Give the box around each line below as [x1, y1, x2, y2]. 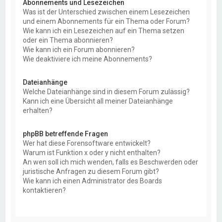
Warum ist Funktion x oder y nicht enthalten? [23, 148, 161, 157]
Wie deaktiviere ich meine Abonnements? [23, 55, 153, 63]
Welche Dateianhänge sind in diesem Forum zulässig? [23, 87, 190, 96]
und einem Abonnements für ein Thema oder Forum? [23, 17, 190, 25]
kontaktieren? [23, 186, 66, 194]
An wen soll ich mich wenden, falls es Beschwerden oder [23, 158, 199, 166]
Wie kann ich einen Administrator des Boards [23, 176, 163, 185]
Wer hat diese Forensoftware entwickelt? [23, 139, 151, 147]
